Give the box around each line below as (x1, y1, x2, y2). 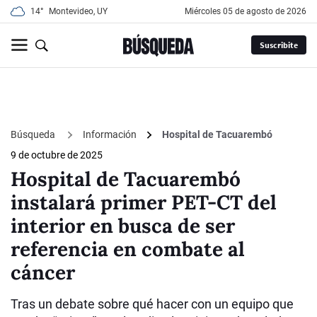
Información (83, 129, 137, 141)
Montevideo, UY (49, 6, 108, 16)
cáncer (11, 260, 75, 286)
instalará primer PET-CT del (11, 190, 277, 216)
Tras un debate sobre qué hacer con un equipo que (11, 296, 294, 312)
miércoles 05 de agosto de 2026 (192, 6, 306, 16)
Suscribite (259, 40, 298, 51)
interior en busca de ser (11, 213, 235, 239)
